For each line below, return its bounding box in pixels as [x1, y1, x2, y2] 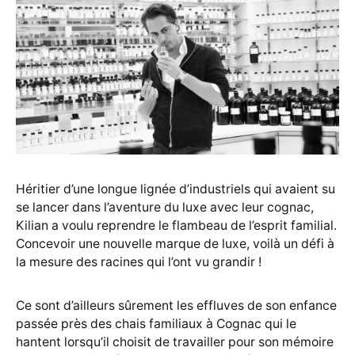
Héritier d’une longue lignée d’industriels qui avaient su [16, 181, 335, 197]
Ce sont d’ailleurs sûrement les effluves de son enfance [16, 298, 337, 314]
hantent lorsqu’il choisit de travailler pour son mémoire [16, 334, 334, 350]
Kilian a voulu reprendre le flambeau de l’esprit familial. [16, 218, 337, 234]
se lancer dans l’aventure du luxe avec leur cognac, [16, 200, 314, 216]
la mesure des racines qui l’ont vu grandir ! [16, 254, 261, 270]
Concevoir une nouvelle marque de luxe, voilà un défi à [16, 236, 334, 252]
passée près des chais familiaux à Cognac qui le [16, 316, 296, 332]
